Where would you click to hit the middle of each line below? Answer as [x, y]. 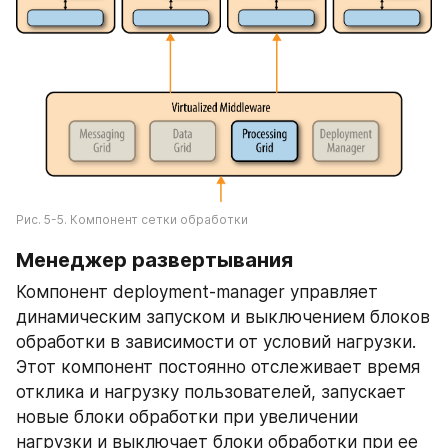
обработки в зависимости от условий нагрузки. [216, 341]
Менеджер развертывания [154, 259]
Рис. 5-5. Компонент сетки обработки [132, 219]
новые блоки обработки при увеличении [187, 416]
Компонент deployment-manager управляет [197, 291]
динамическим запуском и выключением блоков [223, 316]
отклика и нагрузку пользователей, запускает [211, 391]
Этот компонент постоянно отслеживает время [218, 366]
